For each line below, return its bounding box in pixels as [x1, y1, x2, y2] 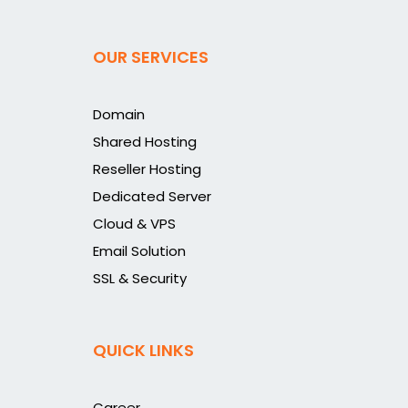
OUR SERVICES [93, 46, 209, 68]
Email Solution [93, 241, 186, 260]
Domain [93, 105, 145, 124]
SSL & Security [93, 269, 187, 288]
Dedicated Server [93, 187, 211, 206]
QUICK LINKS [93, 339, 194, 362]
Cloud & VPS [93, 214, 176, 233]
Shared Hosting [93, 132, 197, 151]
